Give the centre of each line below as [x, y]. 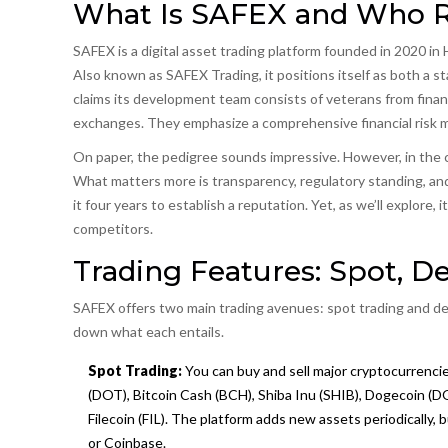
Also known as [119, 75]
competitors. [112, 229]
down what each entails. [148, 332]
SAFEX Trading [212, 75]
